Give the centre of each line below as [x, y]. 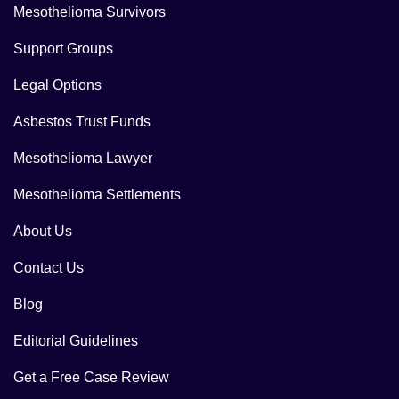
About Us [43, 231]
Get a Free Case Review [91, 377]
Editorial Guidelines [76, 340]
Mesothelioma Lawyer [83, 158]
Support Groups [63, 48]
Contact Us [49, 267]
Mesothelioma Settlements [97, 194]
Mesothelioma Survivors [90, 12]
